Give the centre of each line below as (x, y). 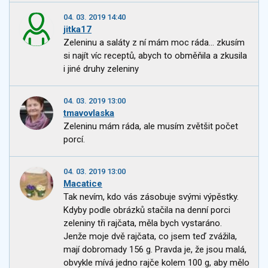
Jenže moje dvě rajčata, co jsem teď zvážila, (150, 237)
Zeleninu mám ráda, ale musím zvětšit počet (151, 127)
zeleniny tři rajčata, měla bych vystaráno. (143, 223)
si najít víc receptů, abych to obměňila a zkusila (155, 56)
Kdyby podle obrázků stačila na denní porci (147, 210)
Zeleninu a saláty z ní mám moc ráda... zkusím (154, 43)
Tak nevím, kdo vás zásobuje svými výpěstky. (151, 197)
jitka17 (77, 30)
